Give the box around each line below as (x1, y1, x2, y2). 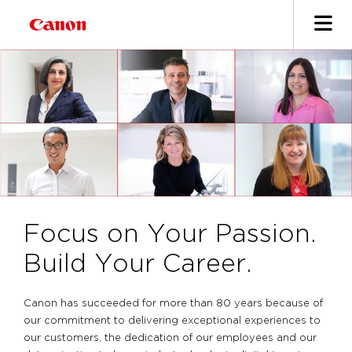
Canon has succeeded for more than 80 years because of (23, 299, 323, 309)
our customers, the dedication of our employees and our (23, 334, 317, 343)
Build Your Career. (23, 254, 251, 277)
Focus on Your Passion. (23, 224, 316, 247)
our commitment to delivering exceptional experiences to (23, 317, 321, 326)
